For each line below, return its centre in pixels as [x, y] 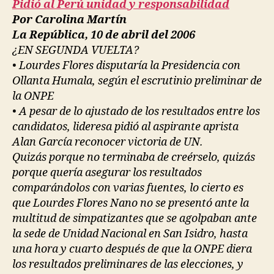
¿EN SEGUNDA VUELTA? [76, 50]
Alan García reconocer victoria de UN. [108, 142]
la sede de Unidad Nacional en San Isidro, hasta [130, 234]
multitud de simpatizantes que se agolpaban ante [135, 218]
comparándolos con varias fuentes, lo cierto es [128, 188]
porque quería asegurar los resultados [107, 172]
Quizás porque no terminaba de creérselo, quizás [134, 157]
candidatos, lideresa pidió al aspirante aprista [125, 127]
